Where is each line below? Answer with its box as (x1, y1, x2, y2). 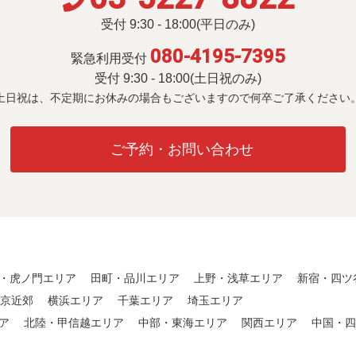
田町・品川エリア (91, 271, 180, 284)
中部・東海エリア (138, 315, 227, 329)
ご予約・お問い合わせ (110, 141, 253, 157)
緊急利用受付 (71, 51, 147, 65)
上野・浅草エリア (194, 271, 283, 284)
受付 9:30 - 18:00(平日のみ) (101, 17, 255, 31)
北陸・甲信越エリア (24, 315, 124, 329)
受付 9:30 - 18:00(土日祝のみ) (95, 71, 261, 85)
